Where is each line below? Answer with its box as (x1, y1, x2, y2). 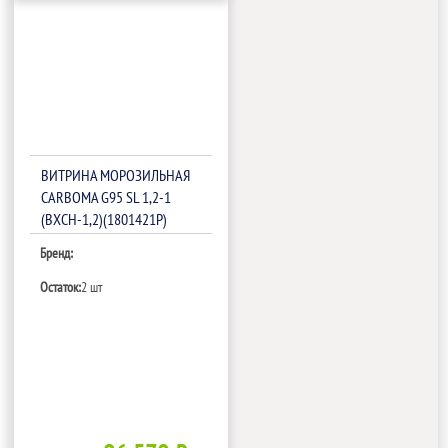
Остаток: (40, 278, 82, 296)
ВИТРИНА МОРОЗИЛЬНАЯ (41, 166, 191, 185)
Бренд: (40, 245, 74, 263)
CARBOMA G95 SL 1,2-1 (41, 188, 172, 207)
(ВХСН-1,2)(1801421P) (41, 210, 168, 229)
